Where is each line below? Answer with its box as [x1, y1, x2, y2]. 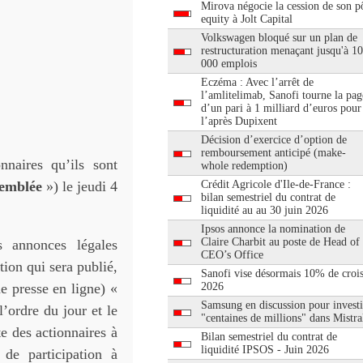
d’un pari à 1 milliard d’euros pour [201, 102, 361, 114]
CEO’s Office [201, 249, 263, 261]
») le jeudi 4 [42, 178, 117, 194]
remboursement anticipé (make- [201, 147, 346, 159]
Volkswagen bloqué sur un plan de [201, 32, 357, 44]
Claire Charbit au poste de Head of [201, 236, 360, 248]
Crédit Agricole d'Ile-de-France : [201, 178, 351, 190]
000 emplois [201, 58, 257, 70]
